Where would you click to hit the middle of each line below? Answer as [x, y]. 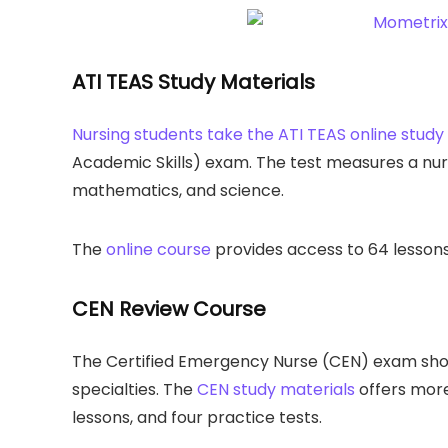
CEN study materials [276, 389]
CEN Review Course [169, 308]
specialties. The [134, 389]
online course [158, 249]
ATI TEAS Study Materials [193, 81]
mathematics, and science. [178, 190]
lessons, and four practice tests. [197, 417]
